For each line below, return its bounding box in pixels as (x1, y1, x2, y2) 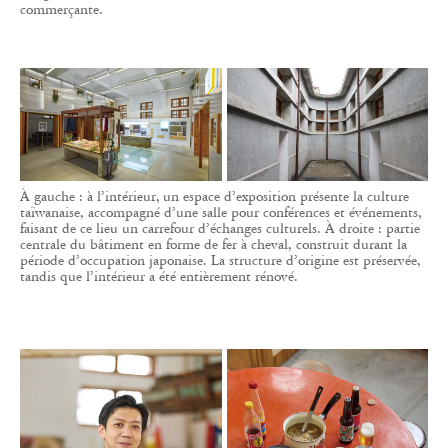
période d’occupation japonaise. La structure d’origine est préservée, (20, 252, 421, 270)
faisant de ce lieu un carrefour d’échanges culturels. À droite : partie (20, 220, 420, 238)
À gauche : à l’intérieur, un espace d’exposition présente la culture (20, 188, 409, 206)
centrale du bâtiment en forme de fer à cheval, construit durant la (20, 236, 407, 254)
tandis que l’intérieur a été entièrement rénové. (20, 268, 298, 286)
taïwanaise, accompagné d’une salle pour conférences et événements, (20, 204, 422, 222)
